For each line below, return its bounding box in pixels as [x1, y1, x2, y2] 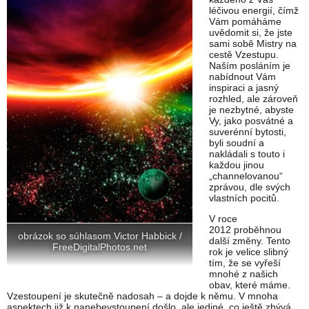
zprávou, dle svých [209, 181, 290, 193]
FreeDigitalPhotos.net [52, 241, 147, 252]
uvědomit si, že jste [209, 27, 292, 39]
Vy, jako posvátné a [209, 115, 293, 127]
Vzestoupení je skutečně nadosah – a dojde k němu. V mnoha [7, 290, 278, 302]
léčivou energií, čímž [209, 5, 299, 17]
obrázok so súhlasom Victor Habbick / [17, 230, 182, 241]
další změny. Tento [209, 235, 290, 247]
